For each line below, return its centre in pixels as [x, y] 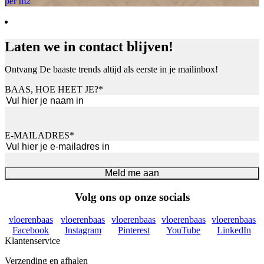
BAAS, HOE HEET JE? [52, 90]
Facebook [31, 230]
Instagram [83, 230]
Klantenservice [32, 241]
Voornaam [23, 111]
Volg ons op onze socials [132, 197]
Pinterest [133, 230]
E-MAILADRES [37, 136]
